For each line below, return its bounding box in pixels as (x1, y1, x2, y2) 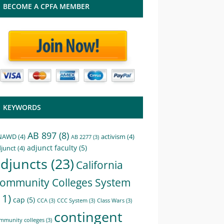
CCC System (57, 196, 87, 204)
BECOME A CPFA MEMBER (3, 1, 89, 11)
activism (101, 131, 125, 141)
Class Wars (97, 196, 124, 204)
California (76, 157, 123, 172)
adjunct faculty (27, 142, 77, 152)
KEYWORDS (3, 102, 41, 112)
